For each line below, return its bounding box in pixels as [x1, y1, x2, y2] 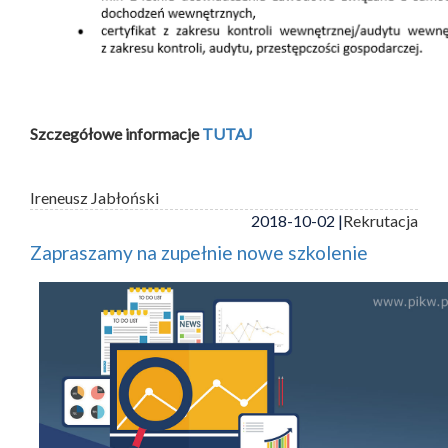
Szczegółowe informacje [30, 123, 202, 143]
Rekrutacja [343, 210, 418, 230]
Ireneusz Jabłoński [30, 187, 159, 207]
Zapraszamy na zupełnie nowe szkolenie [30, 240, 368, 264]
